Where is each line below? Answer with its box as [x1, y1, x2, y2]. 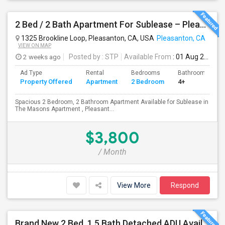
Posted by [69, 53, 100, 61]
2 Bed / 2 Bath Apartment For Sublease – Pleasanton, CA [200, 19, 206, 30]
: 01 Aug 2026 [171, 53, 204, 61]
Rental [86, 69, 104, 76]
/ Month [98, 147, 127, 157]
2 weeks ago [22, 53, 61, 61]
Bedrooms [131, 69, 160, 76]
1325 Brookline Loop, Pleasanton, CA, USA [20, 34, 154, 42]
